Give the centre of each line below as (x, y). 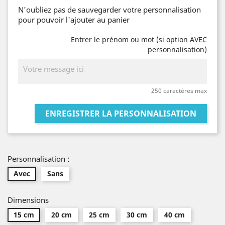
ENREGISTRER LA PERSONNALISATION (121, 114)
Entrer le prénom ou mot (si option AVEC (139, 39)
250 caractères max (179, 91)
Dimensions (28, 200)
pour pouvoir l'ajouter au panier (74, 20)
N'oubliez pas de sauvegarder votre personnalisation (109, 10)
